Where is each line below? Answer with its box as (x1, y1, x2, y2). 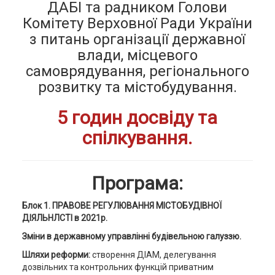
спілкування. (82, 127, 193, 149)
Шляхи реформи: (21, 250, 92, 260)
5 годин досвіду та (57, 107, 218, 128)
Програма (91, 172, 179, 194)
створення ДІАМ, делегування (91, 250, 216, 260)
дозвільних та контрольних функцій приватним (21, 262, 214, 272)
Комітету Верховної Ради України (22, 15, 252, 32)
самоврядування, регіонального (25, 63, 249, 80)
